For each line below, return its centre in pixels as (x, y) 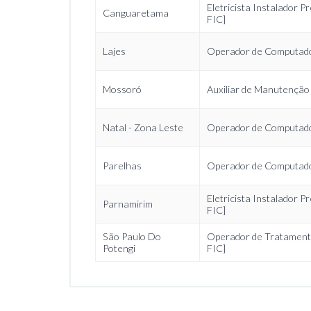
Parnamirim (128, 204)
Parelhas (122, 166)
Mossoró (122, 89)
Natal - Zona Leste (143, 127)
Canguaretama (136, 13)
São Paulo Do (132, 236)
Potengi (119, 248)
